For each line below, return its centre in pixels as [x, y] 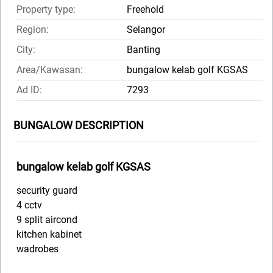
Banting [144, 50]
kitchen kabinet [49, 235]
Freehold [145, 10]
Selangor [146, 30]
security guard [47, 191]
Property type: [46, 10]
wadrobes [37, 249]
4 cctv [29, 205]
